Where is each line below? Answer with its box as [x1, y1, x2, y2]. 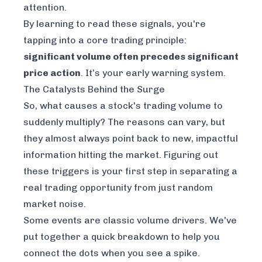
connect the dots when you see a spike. [23, 247, 200, 259]
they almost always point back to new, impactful [23, 133, 238, 144]
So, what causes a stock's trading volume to [23, 100, 223, 112]
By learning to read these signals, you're [23, 18, 206, 30]
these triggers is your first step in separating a [23, 166, 237, 177]
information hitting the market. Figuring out [23, 149, 218, 161]
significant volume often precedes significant [23, 51, 239, 63]
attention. [23, 2, 67, 13]
